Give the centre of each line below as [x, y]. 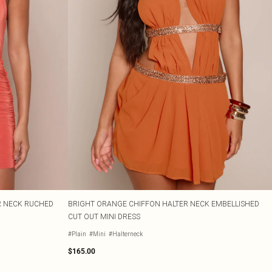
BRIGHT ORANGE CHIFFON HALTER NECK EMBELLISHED [164, 204]
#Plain [77, 234]
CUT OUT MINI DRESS [104, 216]
